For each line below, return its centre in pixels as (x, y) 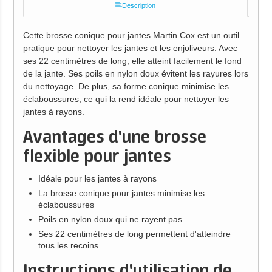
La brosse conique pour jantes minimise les (121, 193)
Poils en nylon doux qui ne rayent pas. (111, 219)
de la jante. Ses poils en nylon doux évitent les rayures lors (135, 73)
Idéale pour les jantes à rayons (97, 179)
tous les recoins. (69, 246)
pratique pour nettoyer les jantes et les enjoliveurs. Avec (130, 48)
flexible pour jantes (97, 158)
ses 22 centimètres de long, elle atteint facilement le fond (132, 60)
